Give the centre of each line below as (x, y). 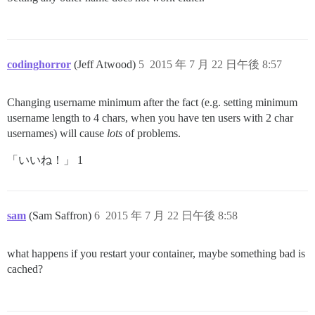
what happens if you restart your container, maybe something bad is (156, 253)
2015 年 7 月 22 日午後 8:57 (216, 64)
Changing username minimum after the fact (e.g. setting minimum (152, 102)
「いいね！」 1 (45, 160)
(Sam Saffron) (62, 216)
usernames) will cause (57, 133)
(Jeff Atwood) (106, 64)
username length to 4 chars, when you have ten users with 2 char (150, 118)
